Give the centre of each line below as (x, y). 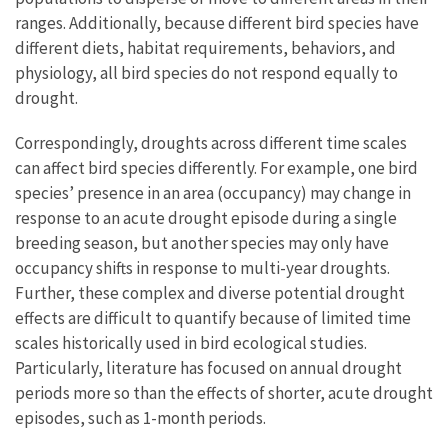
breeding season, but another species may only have (202, 243)
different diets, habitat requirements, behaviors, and (205, 48)
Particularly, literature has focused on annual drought (208, 368)
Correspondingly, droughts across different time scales (211, 143)
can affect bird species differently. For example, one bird (216, 168)
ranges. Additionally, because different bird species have (217, 23)
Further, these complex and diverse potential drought (210, 293)
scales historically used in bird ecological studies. (191, 343)
